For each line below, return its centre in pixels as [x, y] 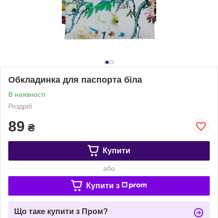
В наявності [27, 94]
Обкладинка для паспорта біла [75, 80]
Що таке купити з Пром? [61, 211]
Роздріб [20, 106]
